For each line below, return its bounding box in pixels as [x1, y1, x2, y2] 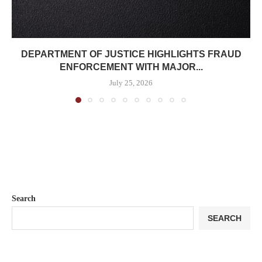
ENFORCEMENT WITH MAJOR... [59, 62, 203, 73]
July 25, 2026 [109, 78, 153, 88]
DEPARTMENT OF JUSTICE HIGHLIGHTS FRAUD [20, 49, 242, 60]
